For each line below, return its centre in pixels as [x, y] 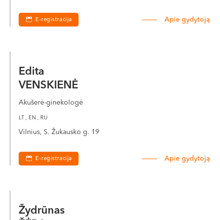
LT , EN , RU [33, 118]
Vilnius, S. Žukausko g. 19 [59, 132]
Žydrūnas [43, 211]
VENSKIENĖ [48, 85]
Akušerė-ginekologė [51, 103]
